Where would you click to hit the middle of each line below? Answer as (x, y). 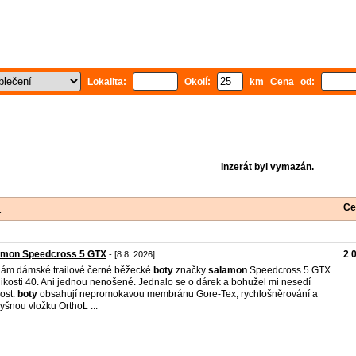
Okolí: (197, 82)
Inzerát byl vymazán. (267, 167)
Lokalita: (107, 82)
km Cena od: (282, 82)
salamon (228, 270)
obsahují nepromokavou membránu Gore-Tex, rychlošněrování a (178, 294)
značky (191, 270)
